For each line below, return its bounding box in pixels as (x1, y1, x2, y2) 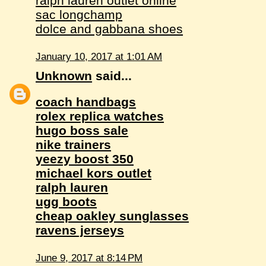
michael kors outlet (36, 166, 152, 180)
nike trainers (36, 138, 112, 152)
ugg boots (36, 195, 97, 209)
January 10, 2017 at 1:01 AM (36, 50, 163, 62)
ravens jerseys (36, 223, 125, 237)
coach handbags (36, 95, 137, 109)
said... (92, 68, 132, 83)
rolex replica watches (36, 109, 164, 123)
